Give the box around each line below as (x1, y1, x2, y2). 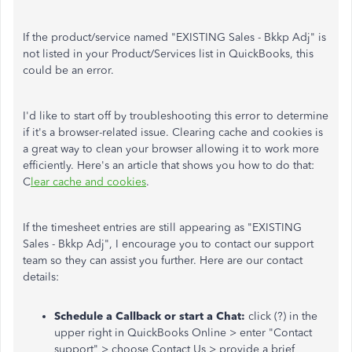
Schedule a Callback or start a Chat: (54, 310, 245, 323)
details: (23, 270, 59, 284)
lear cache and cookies (31, 175, 146, 189)
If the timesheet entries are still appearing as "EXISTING (23, 221, 302, 234)
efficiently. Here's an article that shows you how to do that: (23, 159, 314, 172)
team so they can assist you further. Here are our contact (23, 254, 302, 267)
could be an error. (23, 64, 114, 77)
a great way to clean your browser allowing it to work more (23, 142, 319, 156)
